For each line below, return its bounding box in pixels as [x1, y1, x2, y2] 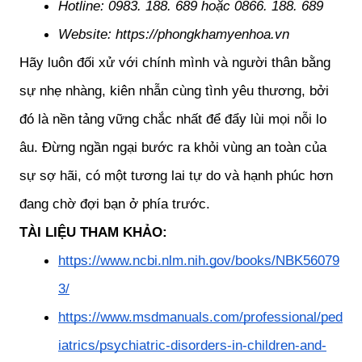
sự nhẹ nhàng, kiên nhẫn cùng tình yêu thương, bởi [19, 82, 329, 99]
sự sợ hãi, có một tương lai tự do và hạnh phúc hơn [19, 167, 333, 184]
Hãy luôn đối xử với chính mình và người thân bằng [19, 54, 330, 71]
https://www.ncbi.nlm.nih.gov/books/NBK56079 [58, 252, 339, 269]
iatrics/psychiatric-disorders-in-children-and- [58, 337, 326, 354]
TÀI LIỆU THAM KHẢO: [19, 224, 167, 241]
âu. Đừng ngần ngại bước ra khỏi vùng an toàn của [19, 139, 326, 156]
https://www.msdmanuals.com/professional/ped [58, 309, 343, 326]
